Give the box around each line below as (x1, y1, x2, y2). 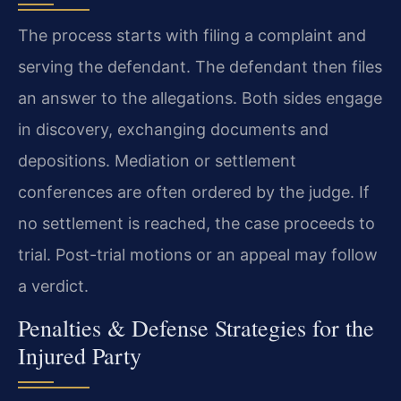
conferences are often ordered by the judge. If (18, 182, 370, 201)
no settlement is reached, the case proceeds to (18, 213, 375, 233)
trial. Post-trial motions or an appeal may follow (18, 244, 378, 264)
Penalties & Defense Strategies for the (18, 311, 374, 343)
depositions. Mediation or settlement (18, 150, 296, 170)
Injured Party (18, 339, 141, 371)
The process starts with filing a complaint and (18, 25, 366, 45)
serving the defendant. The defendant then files (18, 56, 382, 76)
